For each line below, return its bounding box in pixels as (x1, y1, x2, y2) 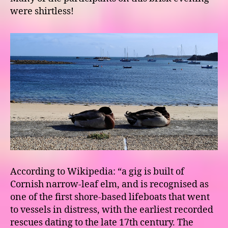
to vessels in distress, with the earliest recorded (10, 204, 213, 216)
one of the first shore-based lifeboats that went (10, 191, 210, 203)
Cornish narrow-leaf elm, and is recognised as (10, 178, 209, 190)
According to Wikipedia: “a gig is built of (10, 165, 184, 178)
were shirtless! (10, 6, 74, 18)
